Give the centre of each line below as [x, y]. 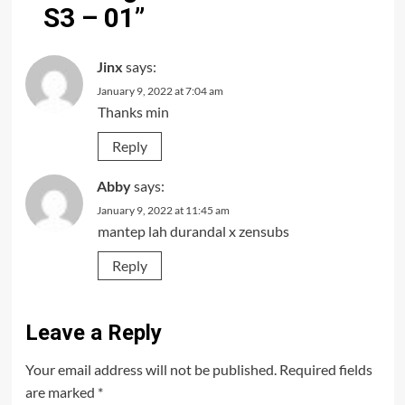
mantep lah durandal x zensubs [193, 231]
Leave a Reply [93, 332]
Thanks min [133, 111]
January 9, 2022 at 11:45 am [163, 210]
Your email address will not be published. [151, 369]
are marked [61, 391]
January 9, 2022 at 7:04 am [160, 90]
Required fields [325, 369]
